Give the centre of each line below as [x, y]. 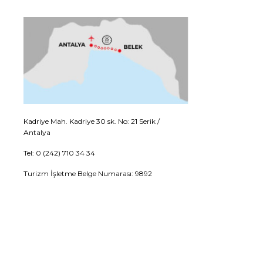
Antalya [37, 132]
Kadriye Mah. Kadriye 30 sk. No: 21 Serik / [92, 121]
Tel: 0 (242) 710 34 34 [59, 153]
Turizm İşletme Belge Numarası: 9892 [88, 173]
